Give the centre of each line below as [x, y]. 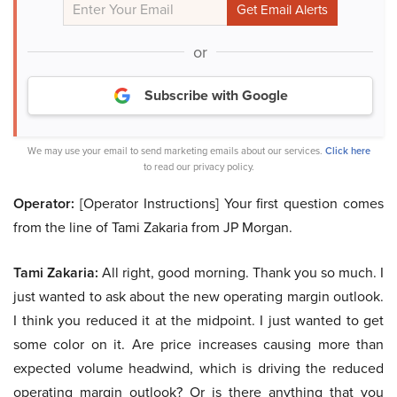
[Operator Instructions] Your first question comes [229, 203]
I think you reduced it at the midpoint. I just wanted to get [198, 320]
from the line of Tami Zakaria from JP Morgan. [153, 227]
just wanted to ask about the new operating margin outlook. [198, 296]
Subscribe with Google [216, 96]
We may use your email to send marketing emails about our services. [176, 151]
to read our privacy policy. [198, 167]
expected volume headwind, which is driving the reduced [198, 368]
